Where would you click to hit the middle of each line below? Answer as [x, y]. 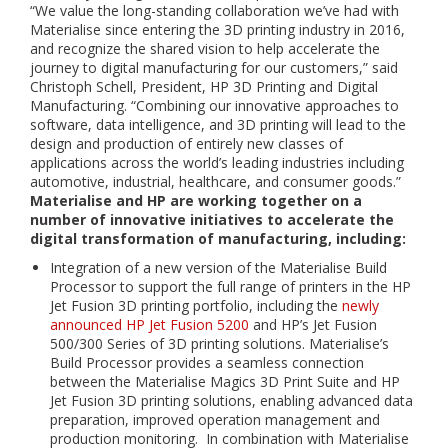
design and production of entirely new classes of [186, 143]
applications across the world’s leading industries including [217, 162]
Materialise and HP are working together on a [196, 200]
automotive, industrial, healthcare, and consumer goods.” [215, 181]
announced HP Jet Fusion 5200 [149, 324]
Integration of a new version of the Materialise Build [218, 267]
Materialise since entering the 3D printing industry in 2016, [217, 29]
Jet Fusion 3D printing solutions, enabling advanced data [231, 400]
